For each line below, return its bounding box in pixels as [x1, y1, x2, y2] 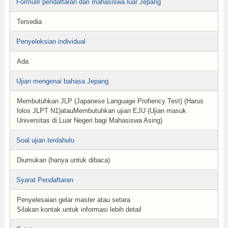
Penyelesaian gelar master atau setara [16, 196, 130, 204]
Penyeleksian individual [16, 38, 85, 45]
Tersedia [16, 18, 42, 25]
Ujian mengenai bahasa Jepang [16, 77, 108, 85]
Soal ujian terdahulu [16, 136, 74, 144]
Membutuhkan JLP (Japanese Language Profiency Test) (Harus [16, 97, 204, 105]
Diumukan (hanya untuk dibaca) [16, 156, 110, 164]
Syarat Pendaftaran [16, 176, 73, 184]
